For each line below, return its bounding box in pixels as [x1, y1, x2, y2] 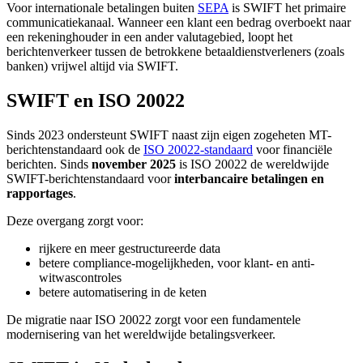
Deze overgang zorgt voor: [6, 214, 143, 228]
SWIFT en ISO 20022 [6, 90, 185, 112]
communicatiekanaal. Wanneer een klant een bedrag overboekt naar [6, 15, 351, 30]
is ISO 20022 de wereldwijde [176, 157, 329, 172]
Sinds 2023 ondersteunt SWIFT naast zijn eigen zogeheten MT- [6, 128, 331, 143]
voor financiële [253, 143, 332, 157]
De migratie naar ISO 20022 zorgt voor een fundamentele [6, 313, 301, 327]
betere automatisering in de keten [39, 285, 207, 300]
